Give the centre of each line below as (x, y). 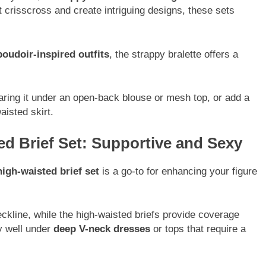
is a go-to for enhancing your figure (178, 171)
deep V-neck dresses (102, 229)
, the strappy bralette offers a (174, 54)
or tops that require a (198, 229)
